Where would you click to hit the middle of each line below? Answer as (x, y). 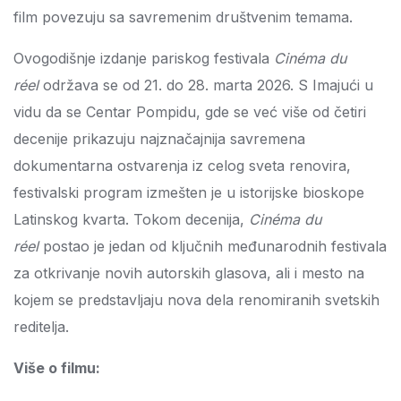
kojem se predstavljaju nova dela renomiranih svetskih (196, 300)
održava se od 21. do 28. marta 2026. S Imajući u (206, 85)
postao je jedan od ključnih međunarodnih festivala (213, 246)
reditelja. (41, 327)
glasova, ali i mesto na (290, 273)
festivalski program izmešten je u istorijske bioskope (189, 192)
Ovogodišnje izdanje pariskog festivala (144, 58)
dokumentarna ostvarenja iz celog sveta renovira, (182, 166)
